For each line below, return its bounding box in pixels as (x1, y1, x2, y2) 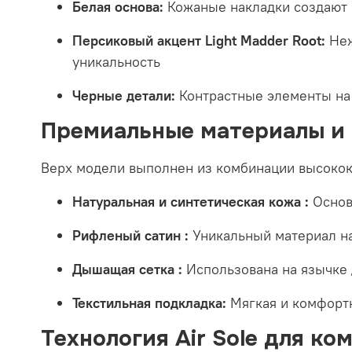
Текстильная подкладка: (72, 293, 226, 312)
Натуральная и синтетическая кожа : (72, 192, 309, 211)
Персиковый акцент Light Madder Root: (72, 31, 325, 49)
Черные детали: (72, 86, 175, 104)
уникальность (72, 52, 160, 71)
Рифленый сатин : (72, 225, 189, 244)
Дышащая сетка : (72, 259, 182, 278)
